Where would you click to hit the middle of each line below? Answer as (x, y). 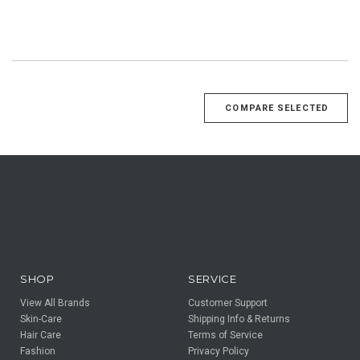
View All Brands (55, 303)
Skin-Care (41, 319)
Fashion (38, 351)
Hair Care (41, 335)
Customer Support (228, 303)
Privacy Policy (219, 351)
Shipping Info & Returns (239, 319)
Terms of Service (225, 335)
